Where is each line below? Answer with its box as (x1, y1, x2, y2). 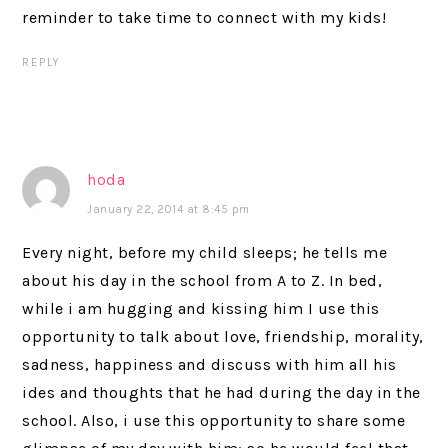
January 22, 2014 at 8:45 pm (87, 203, 250, 216)
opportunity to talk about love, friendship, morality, (22, 327, 424, 346)
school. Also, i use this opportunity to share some (22, 411, 406, 430)
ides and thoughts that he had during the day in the (22, 383, 421, 402)
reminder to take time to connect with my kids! (22, 8, 387, 27)
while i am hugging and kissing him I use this (22, 299, 380, 318)
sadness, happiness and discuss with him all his (22, 355, 397, 374)
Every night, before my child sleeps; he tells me (22, 243, 388, 262)
